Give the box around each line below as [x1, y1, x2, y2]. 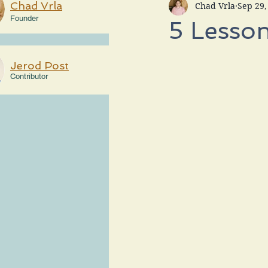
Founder [10, 14, 38, 23]
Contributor [10, 72, 48, 81]
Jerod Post [10, 59, 69, 72]
